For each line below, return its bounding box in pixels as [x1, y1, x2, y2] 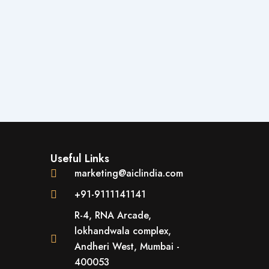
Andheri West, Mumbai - [74, 240, 180, 253]
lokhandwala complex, [74, 224, 171, 238]
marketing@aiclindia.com [74, 166, 183, 180]
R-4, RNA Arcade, [74, 208, 151, 222]
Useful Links [50, 151, 110, 166]
